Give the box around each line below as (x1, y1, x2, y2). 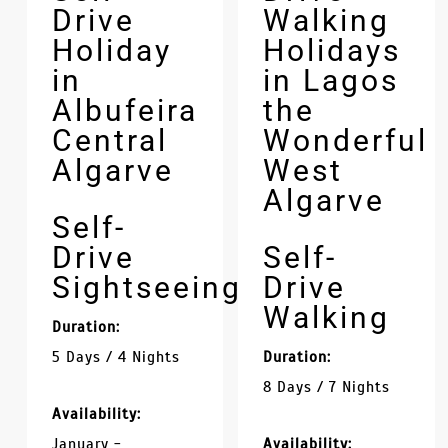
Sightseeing (51, 269, 242, 305)
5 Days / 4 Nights (51, 347, 180, 366)
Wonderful (263, 122, 429, 158)
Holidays (263, 32, 402, 68)
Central (51, 122, 168, 158)
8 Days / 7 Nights (263, 377, 391, 396)
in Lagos (263, 62, 400, 98)
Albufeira (51, 92, 198, 128)
